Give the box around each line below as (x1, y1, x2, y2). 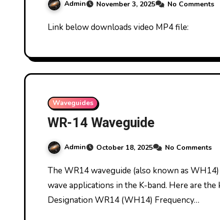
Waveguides (53, 98, 93, 108)
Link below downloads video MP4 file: (52, 22, 189, 33)
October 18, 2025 (96, 143, 153, 153)
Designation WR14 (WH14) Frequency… (48, 194, 199, 206)
